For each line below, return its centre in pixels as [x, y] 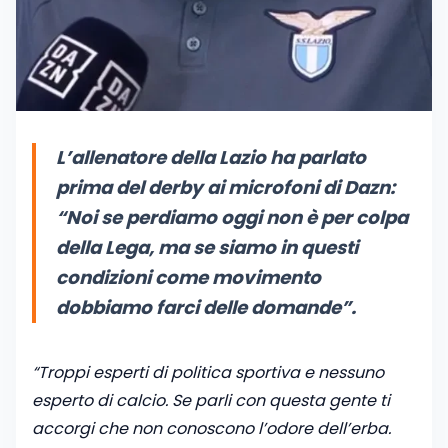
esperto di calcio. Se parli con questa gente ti [211, 401]
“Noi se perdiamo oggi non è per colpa [232, 218]
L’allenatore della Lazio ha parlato [211, 158]
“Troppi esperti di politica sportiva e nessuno [208, 373]
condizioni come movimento [188, 278]
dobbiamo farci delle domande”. [206, 308]
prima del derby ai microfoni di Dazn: [225, 188]
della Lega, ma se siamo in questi [207, 248]
